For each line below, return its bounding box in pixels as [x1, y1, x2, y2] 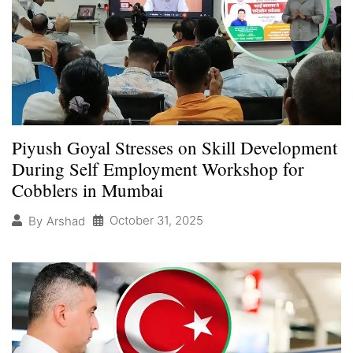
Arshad [46, 213, 85, 229]
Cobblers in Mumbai [12, 178, 163, 203]
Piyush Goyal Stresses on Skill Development [12, 136, 337, 160]
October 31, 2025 [110, 213, 203, 229]
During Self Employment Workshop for [12, 157, 304, 181]
